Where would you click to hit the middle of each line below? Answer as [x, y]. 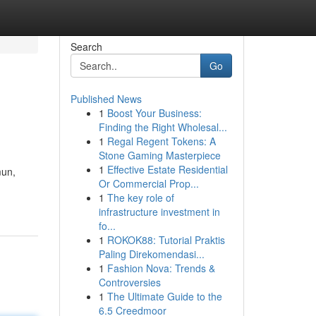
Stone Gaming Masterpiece [159, 155]
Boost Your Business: [154, 113]
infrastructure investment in [159, 212]
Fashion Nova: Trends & [161, 268]
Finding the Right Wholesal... [163, 127]
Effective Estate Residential [167, 169]
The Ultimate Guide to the [164, 296]
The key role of [140, 197]
